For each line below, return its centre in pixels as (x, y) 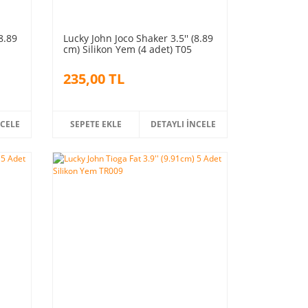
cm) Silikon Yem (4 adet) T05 (127, 49)
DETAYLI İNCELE (184, 124)
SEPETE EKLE (96, 124)
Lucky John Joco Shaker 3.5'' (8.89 (138, 38)
